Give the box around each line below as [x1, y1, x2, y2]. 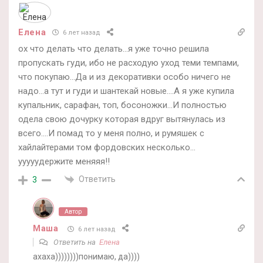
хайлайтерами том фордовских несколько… [18, 141, 195, 153]
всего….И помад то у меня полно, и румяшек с [18, 127, 204, 139]
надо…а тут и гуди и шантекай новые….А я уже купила [18, 85, 234, 96]
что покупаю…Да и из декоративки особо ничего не [18, 71, 231, 82]
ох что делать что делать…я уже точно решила [18, 43, 209, 54]
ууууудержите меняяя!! [18, 156, 110, 167]
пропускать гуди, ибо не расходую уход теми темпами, [18, 57, 239, 68]
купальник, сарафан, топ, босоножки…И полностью [18, 99, 227, 110]
